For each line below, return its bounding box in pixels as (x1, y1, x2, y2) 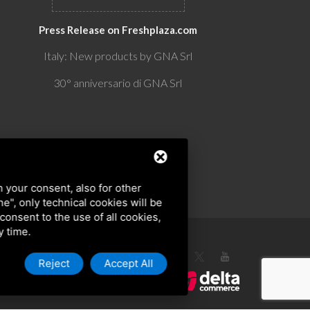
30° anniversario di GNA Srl (54, 76, 183, 89)
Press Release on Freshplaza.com (39, 24, 198, 36)
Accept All (104, 257, 154, 270)
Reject (38, 257, 70, 270)
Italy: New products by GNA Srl (44, 49, 193, 62)
